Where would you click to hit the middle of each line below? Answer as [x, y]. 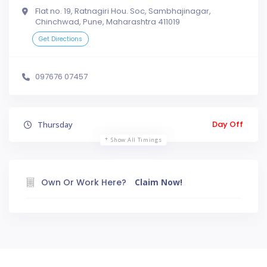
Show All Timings [136, 140]
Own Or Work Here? [84, 182]
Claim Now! [159, 182]
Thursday [54, 125]
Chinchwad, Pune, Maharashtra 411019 [108, 22]
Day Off [228, 124]
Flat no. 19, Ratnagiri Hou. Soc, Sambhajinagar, [123, 11]
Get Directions [60, 39]
